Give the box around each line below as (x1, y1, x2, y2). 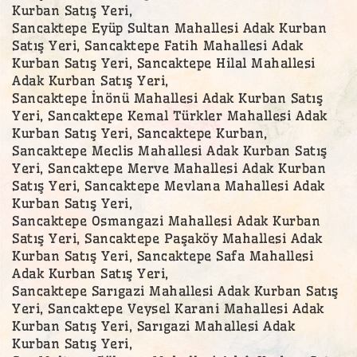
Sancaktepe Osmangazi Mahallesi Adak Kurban (12, 212, 320, 229)
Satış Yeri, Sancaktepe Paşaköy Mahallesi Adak (12, 229, 323, 246)
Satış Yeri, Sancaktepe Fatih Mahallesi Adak (12, 37, 304, 53)
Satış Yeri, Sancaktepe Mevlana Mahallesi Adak (12, 177, 325, 194)
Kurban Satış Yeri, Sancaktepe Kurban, (12, 124, 268, 141)
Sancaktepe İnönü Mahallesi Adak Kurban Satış (12, 89, 323, 106)
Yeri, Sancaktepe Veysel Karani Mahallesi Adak (12, 300, 324, 316)
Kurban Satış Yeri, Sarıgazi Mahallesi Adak (12, 317, 295, 334)
